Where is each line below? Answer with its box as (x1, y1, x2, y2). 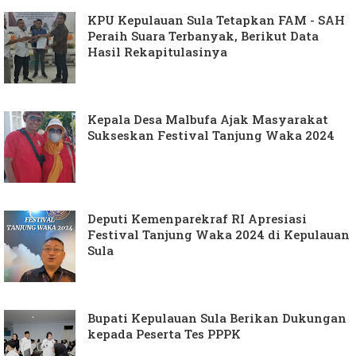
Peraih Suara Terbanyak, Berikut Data (87, 27, 319, 44)
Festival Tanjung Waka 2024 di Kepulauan (87, 226, 350, 242)
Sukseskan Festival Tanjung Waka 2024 (87, 126, 335, 143)
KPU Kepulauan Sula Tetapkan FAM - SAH (87, 11, 345, 28)
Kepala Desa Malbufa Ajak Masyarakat (87, 110, 328, 127)
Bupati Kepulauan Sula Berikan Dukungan (87, 309, 346, 326)
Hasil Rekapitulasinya (87, 43, 227, 60)
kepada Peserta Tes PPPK (87, 325, 241, 342)
